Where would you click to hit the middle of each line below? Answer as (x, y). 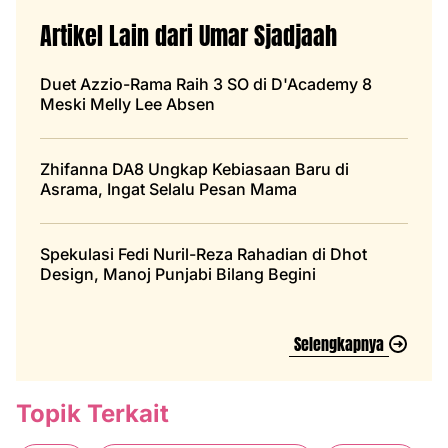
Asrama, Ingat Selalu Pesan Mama (168, 188)
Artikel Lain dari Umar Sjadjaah (188, 35)
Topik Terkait (92, 413)
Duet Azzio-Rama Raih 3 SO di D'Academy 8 (206, 83)
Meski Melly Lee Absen (127, 103)
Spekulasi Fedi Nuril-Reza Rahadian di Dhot (203, 253)
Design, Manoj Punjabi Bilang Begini (178, 273)
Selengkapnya (339, 343)
